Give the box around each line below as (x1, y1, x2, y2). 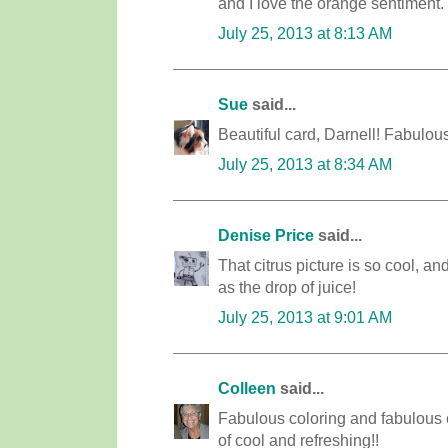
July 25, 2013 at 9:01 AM (218, 308, 392, 326)
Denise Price (218, 226, 314, 244)
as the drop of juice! (218, 278, 356, 296)
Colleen (218, 379, 276, 397)
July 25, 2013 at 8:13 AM (218, 24, 392, 42)
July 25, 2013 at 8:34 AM (218, 155, 392, 173)
